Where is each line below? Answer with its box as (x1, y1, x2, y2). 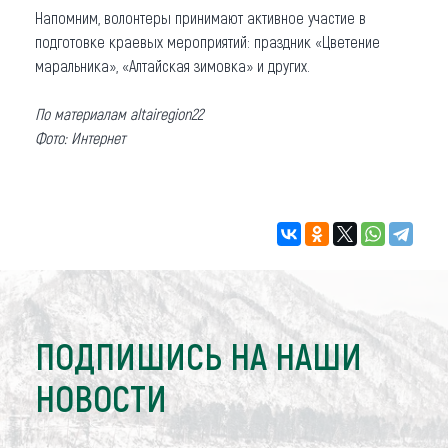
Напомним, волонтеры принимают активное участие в (35, 8, 366, 27)
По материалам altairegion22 (35, 104, 203, 123)
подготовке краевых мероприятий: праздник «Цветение (35, 32, 380, 51)
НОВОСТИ (35, 376, 167, 419)
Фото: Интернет (35, 128, 125, 147)
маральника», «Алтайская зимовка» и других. (35, 56, 310, 75)
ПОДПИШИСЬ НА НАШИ (35, 334, 362, 377)
